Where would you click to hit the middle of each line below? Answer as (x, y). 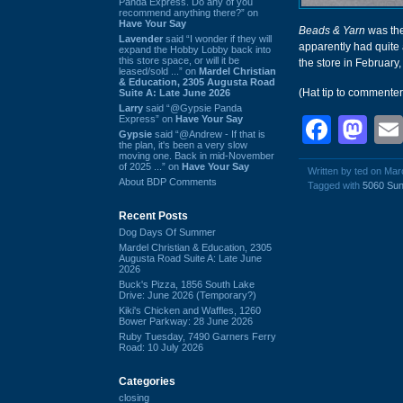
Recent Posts (153, 215)
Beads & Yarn (332, 31)
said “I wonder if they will (217, 38)
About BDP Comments (168, 181)
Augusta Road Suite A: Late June (190, 258)
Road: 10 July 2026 (161, 347)
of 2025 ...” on (150, 166)
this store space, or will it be (179, 60)
